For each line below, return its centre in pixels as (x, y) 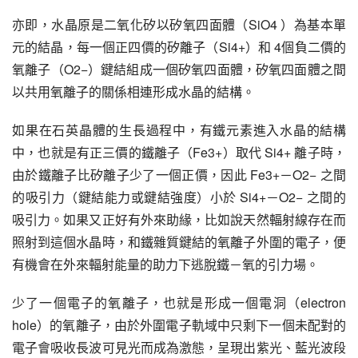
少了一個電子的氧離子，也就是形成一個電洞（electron (179, 302)
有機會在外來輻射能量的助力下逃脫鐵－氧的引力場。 (165, 264)
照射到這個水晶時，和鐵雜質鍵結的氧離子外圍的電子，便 (179, 242)
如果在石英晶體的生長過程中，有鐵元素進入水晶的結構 (179, 130)
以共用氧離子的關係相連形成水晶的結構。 (133, 91)
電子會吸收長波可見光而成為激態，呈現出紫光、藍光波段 (179, 347)
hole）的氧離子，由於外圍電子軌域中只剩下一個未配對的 (179, 325)
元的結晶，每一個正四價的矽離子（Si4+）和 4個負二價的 (179, 47)
